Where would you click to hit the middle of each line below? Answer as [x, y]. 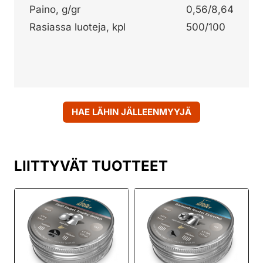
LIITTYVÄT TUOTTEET [91, 166]
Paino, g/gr [55, 10]
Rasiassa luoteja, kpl [77, 27]
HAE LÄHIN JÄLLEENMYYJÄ [131, 112]
